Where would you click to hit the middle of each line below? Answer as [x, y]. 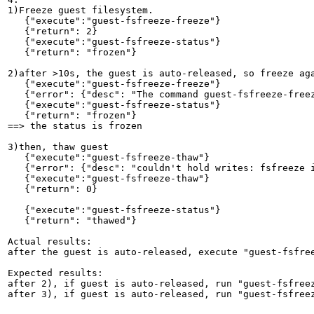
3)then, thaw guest [58, 146]
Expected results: [55, 273]
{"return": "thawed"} [72, 220]
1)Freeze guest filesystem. [81, 10]
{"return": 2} [53, 31]
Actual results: [50, 241]
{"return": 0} [53, 189]
